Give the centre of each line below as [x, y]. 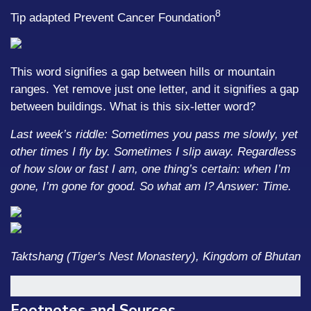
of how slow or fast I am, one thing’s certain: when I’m [150, 169]
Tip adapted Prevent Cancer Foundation [113, 17]
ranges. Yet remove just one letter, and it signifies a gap [154, 89]
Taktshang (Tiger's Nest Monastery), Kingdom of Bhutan [155, 257]
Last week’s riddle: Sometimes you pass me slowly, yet [154, 134]
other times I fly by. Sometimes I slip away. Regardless [153, 152]
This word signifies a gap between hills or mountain [143, 72]
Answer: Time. [254, 186]
